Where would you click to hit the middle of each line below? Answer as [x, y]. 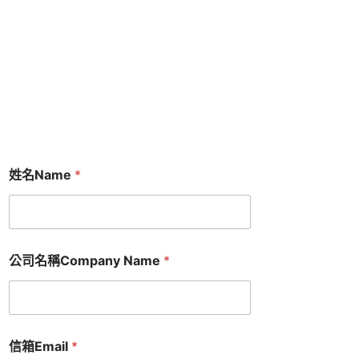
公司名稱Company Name [86, 261]
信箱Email [40, 347]
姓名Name [42, 175]
